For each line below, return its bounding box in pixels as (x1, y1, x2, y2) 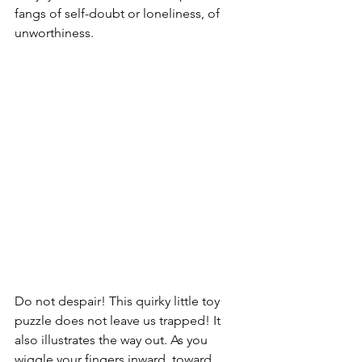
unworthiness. (15, 25, 94, 41)
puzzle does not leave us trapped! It (15, 313, 224, 329)
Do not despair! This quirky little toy (15, 293, 223, 309)
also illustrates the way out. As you (15, 332, 211, 348)
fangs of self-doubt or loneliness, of (15, 6, 223, 22)
